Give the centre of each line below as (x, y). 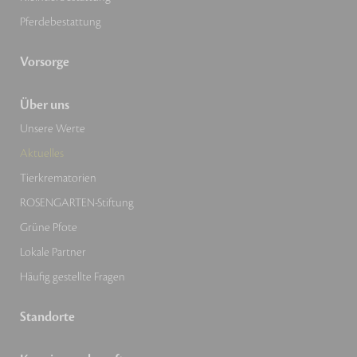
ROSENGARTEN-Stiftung (77, 203)
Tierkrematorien (58, 178)
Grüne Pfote (49, 228)
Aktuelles (42, 154)
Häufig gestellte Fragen (73, 277)
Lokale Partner (53, 253)
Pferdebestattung (61, 22)
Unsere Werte (53, 129)
